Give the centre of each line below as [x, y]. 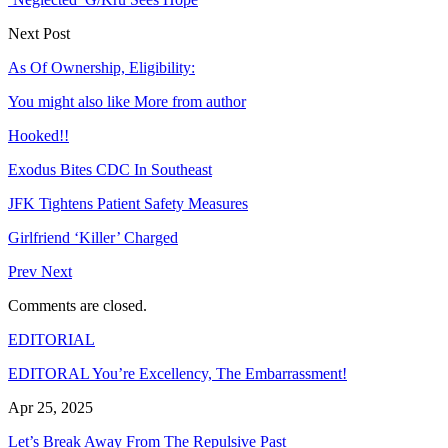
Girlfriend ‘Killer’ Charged [93, 237]
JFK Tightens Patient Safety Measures [128, 203]
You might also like [69, 101]
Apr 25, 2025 [50, 407]
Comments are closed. [77, 305]
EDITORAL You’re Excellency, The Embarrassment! [177, 373]
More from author [190, 101]
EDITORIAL [51, 339]
